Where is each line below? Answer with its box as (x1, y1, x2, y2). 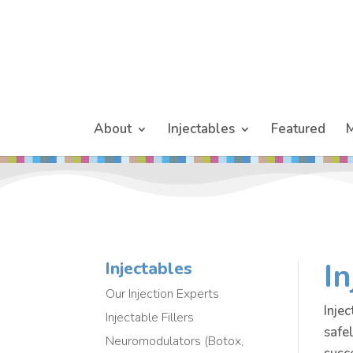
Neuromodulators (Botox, (106, 332, 244, 350)
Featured (271, 120, 325, 138)
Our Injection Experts (106, 284, 220, 303)
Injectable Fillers (106, 308, 195, 326)
